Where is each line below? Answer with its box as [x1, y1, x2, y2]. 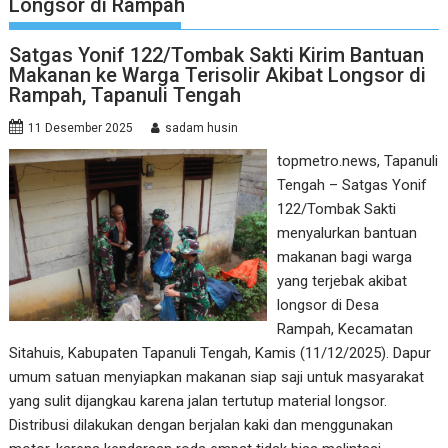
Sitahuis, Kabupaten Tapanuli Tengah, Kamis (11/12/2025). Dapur [9, 344, 432, 362]
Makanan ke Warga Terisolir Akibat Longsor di [9, 63, 427, 87]
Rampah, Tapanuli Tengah [9, 83, 242, 107]
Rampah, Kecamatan [276, 320, 413, 338]
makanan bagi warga [276, 248, 412, 266]
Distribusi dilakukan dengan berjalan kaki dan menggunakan [9, 416, 394, 434]
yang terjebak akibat [276, 272, 407, 290]
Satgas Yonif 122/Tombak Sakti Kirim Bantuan [9, 43, 425, 67]
